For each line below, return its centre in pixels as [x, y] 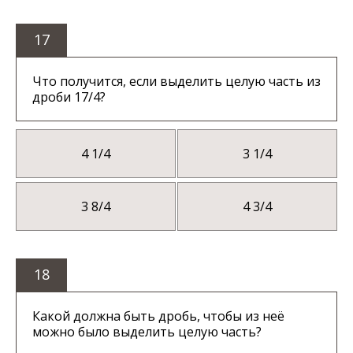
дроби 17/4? [69, 97]
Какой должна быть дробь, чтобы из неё [158, 316]
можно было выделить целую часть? [147, 331]
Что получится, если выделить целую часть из [176, 81]
